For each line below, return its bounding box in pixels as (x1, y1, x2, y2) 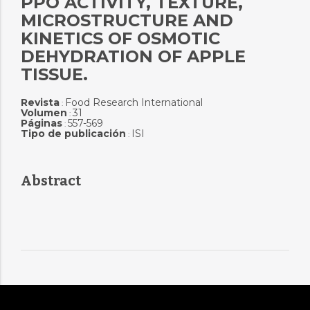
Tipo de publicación (20, 127, 126, 140)
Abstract (20, 172, 81, 189)
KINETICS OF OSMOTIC (20, 28, 220, 48)
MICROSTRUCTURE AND (20, 10, 233, 30)
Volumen (20, 107, 67, 119)
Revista (20, 96, 60, 109)
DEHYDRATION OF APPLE (20, 46, 246, 66)
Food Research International (64, 96, 203, 109)
